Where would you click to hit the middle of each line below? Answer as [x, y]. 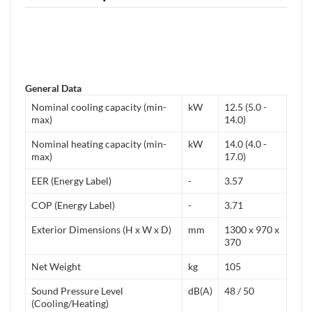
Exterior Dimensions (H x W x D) [101, 229]
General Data [53, 88]
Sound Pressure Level [77, 290]
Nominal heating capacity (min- [99, 143]
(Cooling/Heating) [70, 303]
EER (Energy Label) [71, 180]
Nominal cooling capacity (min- [99, 107]
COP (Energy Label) [73, 205]
